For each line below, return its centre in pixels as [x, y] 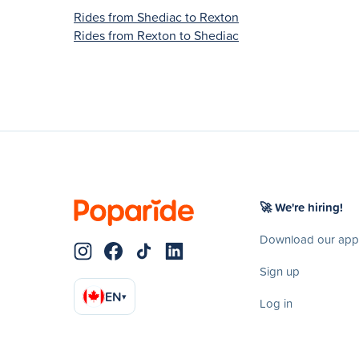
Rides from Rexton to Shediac [156, 35]
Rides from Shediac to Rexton [156, 16]
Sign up [280, 271]
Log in [276, 303]
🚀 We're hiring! [301, 207]
